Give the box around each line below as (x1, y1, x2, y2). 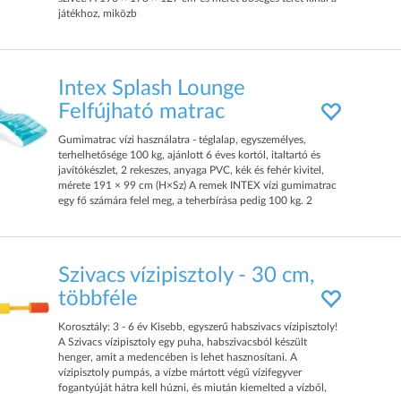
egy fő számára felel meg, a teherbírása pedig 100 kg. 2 (58, 195, 313, 206)
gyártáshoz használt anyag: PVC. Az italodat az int (58, 226, 290, 236)
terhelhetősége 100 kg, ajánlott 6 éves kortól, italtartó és (58, 149, 321, 160)
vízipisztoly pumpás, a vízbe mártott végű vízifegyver (58, 367, 303, 378)
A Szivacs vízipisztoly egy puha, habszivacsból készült (58, 337, 308, 347)
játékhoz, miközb (58, 8, 138, 19)
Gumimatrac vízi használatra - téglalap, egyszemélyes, (58, 134, 307, 145)
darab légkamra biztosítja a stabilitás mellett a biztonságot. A (58, 210, 340, 221)
